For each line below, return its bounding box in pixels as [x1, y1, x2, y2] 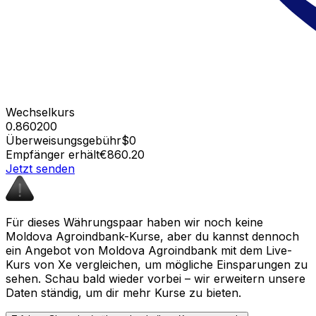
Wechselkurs [6, 104, 75, 119]
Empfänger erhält [6, 147, 99, 162]
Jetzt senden [6, 161, 75, 176]
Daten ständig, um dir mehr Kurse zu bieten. [6, 285, 241, 300]
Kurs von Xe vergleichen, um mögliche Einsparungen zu [6, 257, 308, 272]
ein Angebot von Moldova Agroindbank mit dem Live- [6, 243, 292, 257]
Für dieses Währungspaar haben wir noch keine [6, 214, 263, 229]
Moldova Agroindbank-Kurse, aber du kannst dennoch [6, 229, 299, 243]
